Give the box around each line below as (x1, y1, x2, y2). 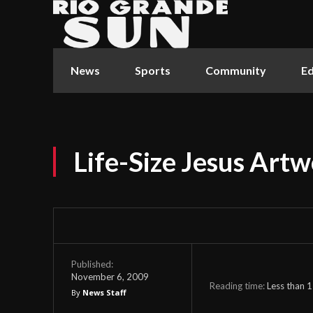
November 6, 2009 (71, 270, 149, 282)
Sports (135, 63, 170, 77)
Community (205, 63, 266, 77)
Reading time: (209, 279, 267, 291)
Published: (71, 258, 113, 270)
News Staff (82, 287, 126, 298)
